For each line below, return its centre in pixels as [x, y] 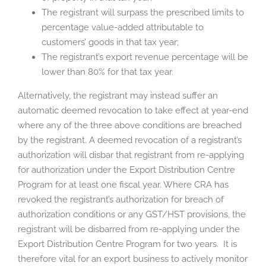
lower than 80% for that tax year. [107, 72]
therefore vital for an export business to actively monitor [133, 259]
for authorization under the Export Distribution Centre [126, 170]
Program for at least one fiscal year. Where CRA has [123, 185]
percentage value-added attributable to [123, 28]
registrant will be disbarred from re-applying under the [129, 229]
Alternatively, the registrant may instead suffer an [118, 96]
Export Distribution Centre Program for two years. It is [127, 244]
